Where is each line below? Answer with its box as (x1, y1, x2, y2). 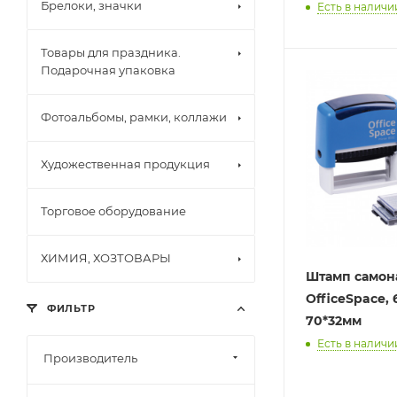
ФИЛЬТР (43, 302, 96, 315)
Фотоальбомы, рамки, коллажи (41, 110, 227, 124)
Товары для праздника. (41, 45, 181, 59)
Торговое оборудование (41, 204, 186, 218)
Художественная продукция (41, 157, 210, 171)
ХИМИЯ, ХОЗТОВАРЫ (41, 251, 171, 265)
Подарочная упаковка (41, 63, 175, 77)
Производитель (43, 351, 137, 365)
